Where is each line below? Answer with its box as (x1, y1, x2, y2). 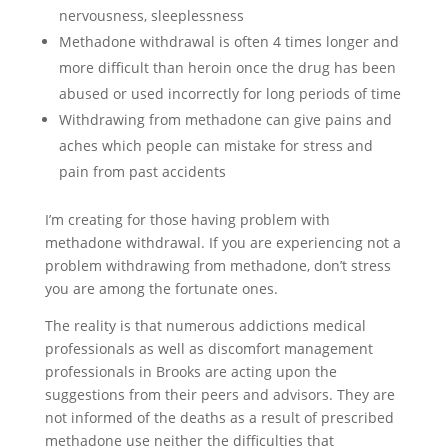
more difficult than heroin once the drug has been (58, 58, 396, 77)
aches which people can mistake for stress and (58, 136, 373, 155)
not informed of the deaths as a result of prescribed (44, 408, 394, 427)
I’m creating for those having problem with (44, 210, 330, 229)
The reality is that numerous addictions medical (44, 316, 366, 335)
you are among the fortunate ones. (44, 279, 278, 298)
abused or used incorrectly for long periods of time (58, 84, 401, 103)
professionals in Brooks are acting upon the (44, 362, 337, 381)
